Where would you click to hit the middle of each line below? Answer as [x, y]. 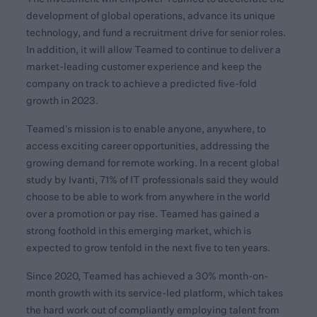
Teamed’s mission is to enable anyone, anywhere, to [146, 129]
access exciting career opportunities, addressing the [148, 146]
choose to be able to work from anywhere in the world [149, 197]
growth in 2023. [63, 100]
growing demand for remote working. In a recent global [153, 163]
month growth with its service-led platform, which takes [155, 293]
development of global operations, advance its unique [151, 16]
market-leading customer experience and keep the [144, 67]
